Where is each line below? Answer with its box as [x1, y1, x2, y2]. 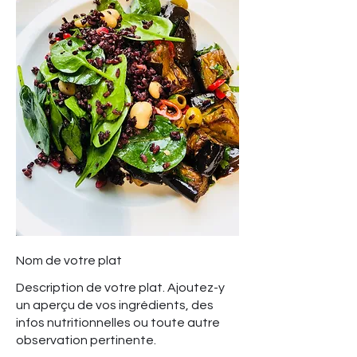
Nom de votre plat [16, 254, 122, 268]
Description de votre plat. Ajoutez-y [16, 281, 225, 295]
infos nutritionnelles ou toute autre [16, 316, 220, 330]
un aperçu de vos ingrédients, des [16, 299, 214, 312]
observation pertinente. [16, 334, 156, 347]
